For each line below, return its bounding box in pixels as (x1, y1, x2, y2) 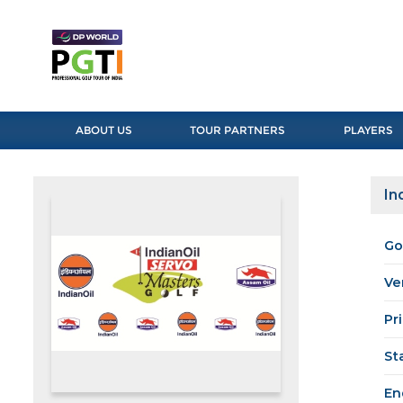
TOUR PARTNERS (190, 123, 286, 138)
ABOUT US (75, 123, 132, 138)
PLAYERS (343, 123, 393, 138)
